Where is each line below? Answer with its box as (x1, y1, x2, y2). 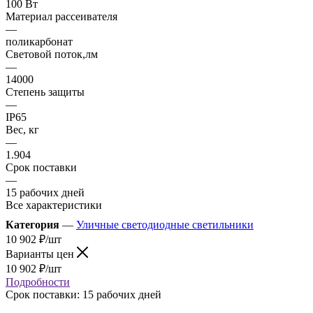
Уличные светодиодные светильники (76, 218, 254, 231)
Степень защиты (6, 85, 85, 98)
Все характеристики (6, 198, 102, 211)
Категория (6, 218, 59, 231)
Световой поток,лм (6, 48, 98, 60)
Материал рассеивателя (6, 10, 117, 22)
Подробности (6, 275, 70, 288)
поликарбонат (6, 35, 73, 48)
